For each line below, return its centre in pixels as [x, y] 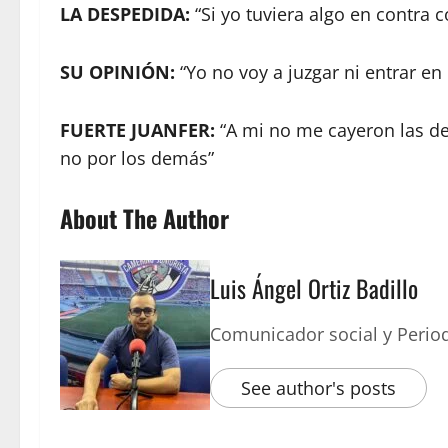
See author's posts [318, 388]
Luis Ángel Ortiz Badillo [314, 288]
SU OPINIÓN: [117, 72]
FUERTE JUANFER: [137, 130]
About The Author [144, 218]
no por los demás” [137, 158]
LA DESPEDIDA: [127, 14]
